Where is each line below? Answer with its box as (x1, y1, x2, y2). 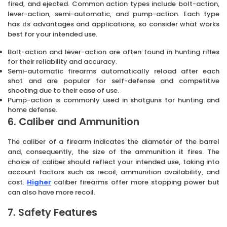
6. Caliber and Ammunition (8, 115, 139, 129)
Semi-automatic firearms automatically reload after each (8, 66, 219, 76)
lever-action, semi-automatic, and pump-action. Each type (8, 9, 219, 19)
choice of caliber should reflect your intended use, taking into (8, 157, 219, 167)
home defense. (8, 104, 57, 115)
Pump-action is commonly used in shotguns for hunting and (8, 95, 219, 105)
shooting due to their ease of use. (8, 85, 119, 95)
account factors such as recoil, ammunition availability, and (8, 167, 219, 177)
